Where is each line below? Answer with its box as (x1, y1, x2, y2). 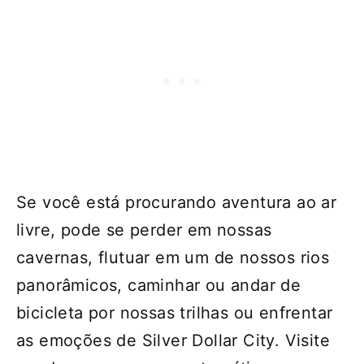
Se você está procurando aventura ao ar (16, 193, 337, 213)
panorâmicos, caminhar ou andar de (16, 275, 301, 296)
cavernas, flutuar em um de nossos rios (16, 248, 330, 268)
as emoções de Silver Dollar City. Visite (16, 331, 330, 351)
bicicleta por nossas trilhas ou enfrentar (16, 303, 333, 323)
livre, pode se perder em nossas (16, 220, 272, 240)
